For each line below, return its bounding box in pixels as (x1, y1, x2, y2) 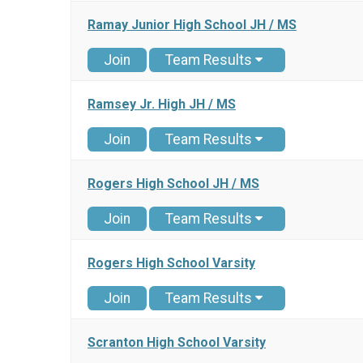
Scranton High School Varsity (88, 335, 266, 351)
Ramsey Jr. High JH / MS (88, 96, 236, 113)
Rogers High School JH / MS (88, 176, 259, 192)
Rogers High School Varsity (88, 255, 255, 271)
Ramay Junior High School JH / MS (88, 17, 297, 33)
